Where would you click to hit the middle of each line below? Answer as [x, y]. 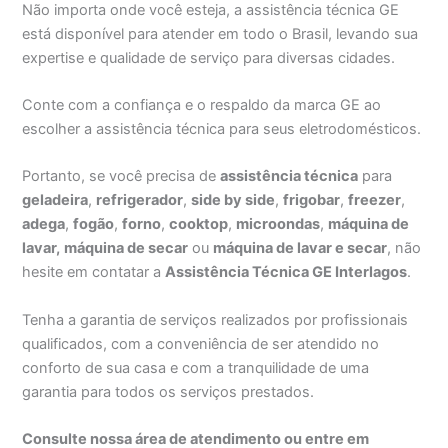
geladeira [55, 200]
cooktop [199, 224]
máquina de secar [126, 248]
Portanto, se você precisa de [121, 176]
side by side [233, 200]
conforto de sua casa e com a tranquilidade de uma [196, 367]
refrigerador [140, 200]
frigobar [312, 200]
